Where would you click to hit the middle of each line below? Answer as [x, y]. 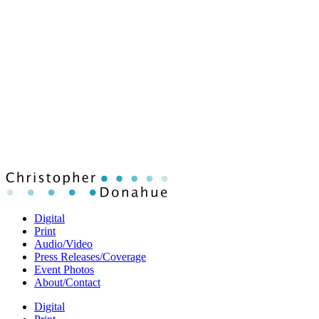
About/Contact [67, 282]
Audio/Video [63, 244]
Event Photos [64, 270]
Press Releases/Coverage [90, 257]
